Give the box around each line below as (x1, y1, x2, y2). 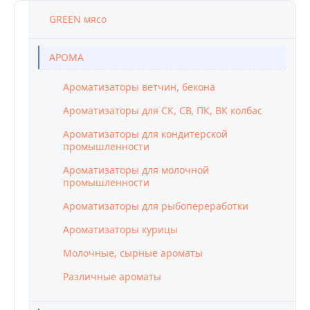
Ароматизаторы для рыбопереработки (63, 199, 248, 212)
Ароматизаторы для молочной (63, 163, 209, 176)
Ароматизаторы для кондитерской (63, 127, 228, 140)
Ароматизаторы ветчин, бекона (63, 80, 215, 93)
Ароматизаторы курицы (63, 223, 178, 236)
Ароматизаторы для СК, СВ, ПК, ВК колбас (63, 104, 262, 117)
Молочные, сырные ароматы (63, 246, 203, 259)
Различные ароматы (63, 270, 161, 283)
